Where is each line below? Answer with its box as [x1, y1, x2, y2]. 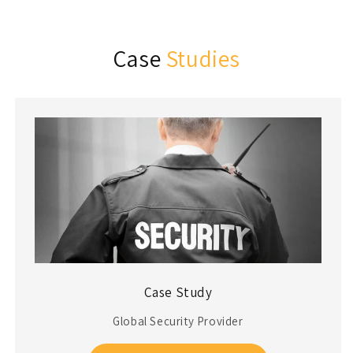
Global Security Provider [113, 313, 243, 329]
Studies [165, 42, 241, 74]
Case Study [143, 283, 213, 301]
